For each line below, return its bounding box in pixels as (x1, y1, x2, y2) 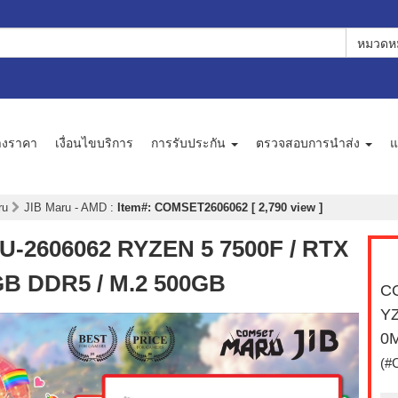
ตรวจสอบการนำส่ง (256, 133, 363, 152)
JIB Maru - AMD (24, 201, 110, 215)
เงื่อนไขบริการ (55, 133, 133, 152)
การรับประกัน (151, 133, 229, 152)
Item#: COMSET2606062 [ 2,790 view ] (117, 201, 322, 215)
